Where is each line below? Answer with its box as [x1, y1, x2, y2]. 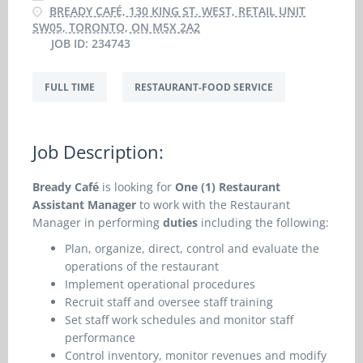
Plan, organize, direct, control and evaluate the [65, 241, 319, 256]
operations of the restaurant [65, 258, 219, 274]
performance [65, 330, 135, 345]
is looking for [102, 179, 175, 194]
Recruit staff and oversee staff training [65, 294, 273, 310]
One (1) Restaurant [175, 179, 280, 194]
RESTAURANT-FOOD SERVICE [135, 80, 273, 94]
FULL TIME [45, 80, 95, 94]
